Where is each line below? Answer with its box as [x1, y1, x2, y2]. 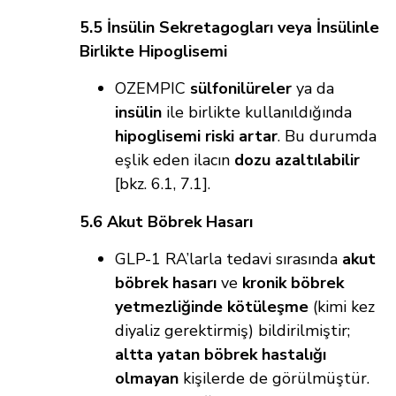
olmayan [115, 368, 179, 390]
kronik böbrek [242, 272, 344, 294]
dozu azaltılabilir [234, 149, 360, 171]
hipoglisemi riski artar [115, 126, 278, 148]
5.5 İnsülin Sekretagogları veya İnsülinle [80, 17, 379, 39]
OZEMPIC [115, 78, 190, 100]
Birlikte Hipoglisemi [80, 41, 227, 63]
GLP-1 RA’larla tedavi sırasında [115, 248, 342, 270]
